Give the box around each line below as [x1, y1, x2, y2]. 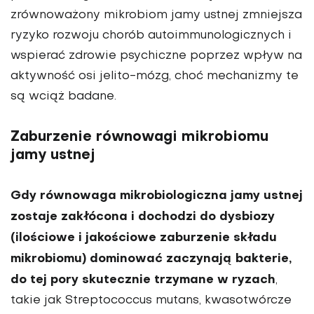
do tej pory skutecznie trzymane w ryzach [11, 274, 275, 287]
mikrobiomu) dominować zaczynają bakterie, [11, 253, 292, 266]
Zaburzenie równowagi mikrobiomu [11, 130, 268, 145]
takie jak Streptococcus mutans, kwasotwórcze [11, 295, 292, 307]
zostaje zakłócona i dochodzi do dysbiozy [11, 211, 275, 224]
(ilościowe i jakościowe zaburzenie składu [11, 232, 277, 245]
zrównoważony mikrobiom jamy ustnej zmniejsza [11, 10, 302, 22]
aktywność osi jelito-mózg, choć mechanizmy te [11, 71, 299, 83]
